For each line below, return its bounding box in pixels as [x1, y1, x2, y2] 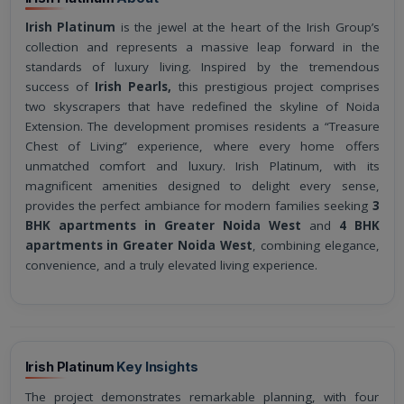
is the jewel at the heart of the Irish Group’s [115, 19, 380, 36]
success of [24, 78, 96, 96]
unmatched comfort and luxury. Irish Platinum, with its [24, 158, 380, 175]
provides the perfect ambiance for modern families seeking [24, 197, 369, 215]
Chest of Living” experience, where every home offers [24, 138, 380, 155]
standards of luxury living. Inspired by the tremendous [24, 59, 380, 76]
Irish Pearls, [95, 78, 172, 96]
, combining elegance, [252, 237, 380, 254]
